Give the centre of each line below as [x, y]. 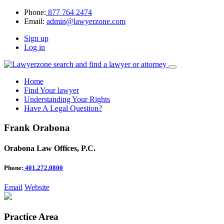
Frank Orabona [37, 127]
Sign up [36, 38]
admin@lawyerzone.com [86, 21]
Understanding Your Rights [67, 99]
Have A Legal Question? [63, 108]
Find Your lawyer [51, 90]
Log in [34, 47]
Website [37, 187]
